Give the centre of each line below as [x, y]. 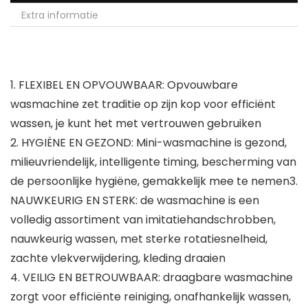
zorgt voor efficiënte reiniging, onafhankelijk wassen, [151, 297]
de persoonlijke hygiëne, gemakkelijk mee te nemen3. [154, 181]
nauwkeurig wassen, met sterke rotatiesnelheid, [139, 239]
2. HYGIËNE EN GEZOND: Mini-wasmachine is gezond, [148, 143]
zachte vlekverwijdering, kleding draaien [118, 258]
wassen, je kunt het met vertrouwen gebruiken [136, 124]
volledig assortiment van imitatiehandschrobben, [143, 220]
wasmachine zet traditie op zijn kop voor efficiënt [143, 104]
